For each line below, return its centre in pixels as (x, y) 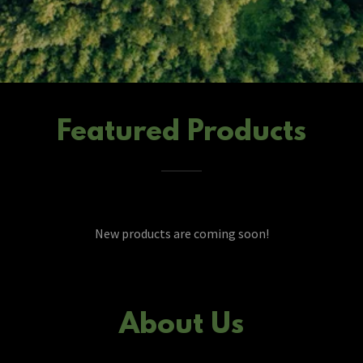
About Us (181, 326)
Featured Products (181, 133)
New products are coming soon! (181, 233)
